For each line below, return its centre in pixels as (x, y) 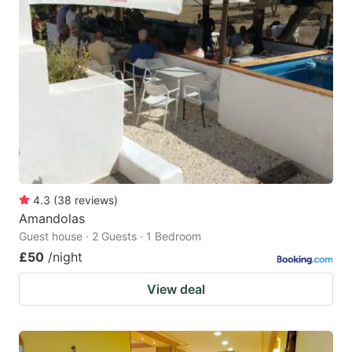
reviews (94, 200)
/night (65, 257)
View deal (176, 290)
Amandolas (52, 219)
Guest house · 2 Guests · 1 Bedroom (110, 236)
